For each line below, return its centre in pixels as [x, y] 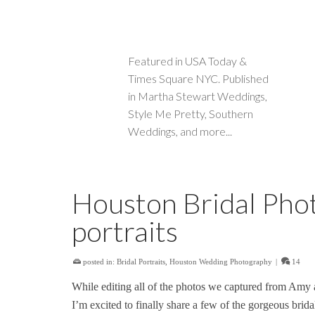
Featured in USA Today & [187, 61]
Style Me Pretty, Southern [191, 114]
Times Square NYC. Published [198, 78]
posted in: [99, 262]
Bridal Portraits [141, 262]
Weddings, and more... [180, 131]
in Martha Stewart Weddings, [198, 96]
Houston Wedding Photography [221, 262]
